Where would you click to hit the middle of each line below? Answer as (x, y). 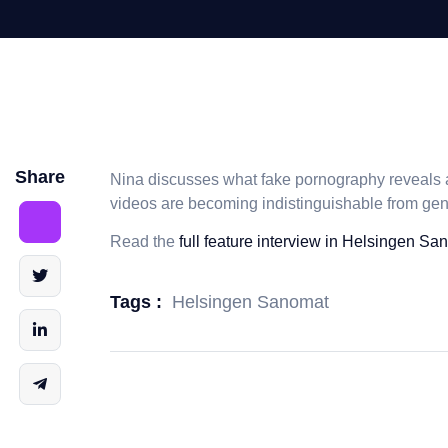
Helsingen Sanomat (250, 301)
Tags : (136, 302)
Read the (144, 242)
